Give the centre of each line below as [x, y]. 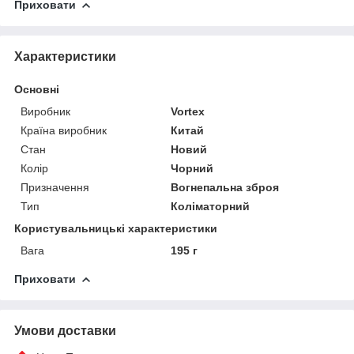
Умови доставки [65, 330]
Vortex [188, 111]
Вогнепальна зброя [225, 187]
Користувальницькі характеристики [116, 228]
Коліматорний [211, 206]
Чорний [192, 168]
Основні [37, 89]
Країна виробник [64, 130]
